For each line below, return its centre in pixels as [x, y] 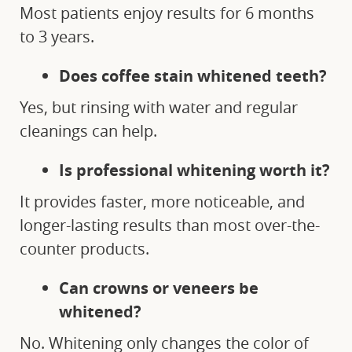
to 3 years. [57, 37]
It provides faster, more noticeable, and [162, 202]
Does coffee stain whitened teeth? [193, 76]
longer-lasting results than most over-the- [170, 225]
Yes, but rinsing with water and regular [159, 108]
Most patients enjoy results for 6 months [167, 13]
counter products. [84, 249]
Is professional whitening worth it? [194, 170]
